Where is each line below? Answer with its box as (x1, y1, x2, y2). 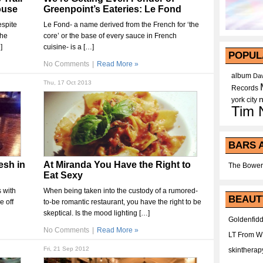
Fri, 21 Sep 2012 (43, 245, 89, 252)
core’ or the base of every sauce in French (43, 32, 177, 40)
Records (231, 84, 258, 92)
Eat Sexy (43, 170, 83, 180)
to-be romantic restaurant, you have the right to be (43, 198, 201, 206)
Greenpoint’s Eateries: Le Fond (43, 4, 181, 14)
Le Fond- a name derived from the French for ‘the (43, 21, 199, 29)
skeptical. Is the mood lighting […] (43, 209, 150, 217)
